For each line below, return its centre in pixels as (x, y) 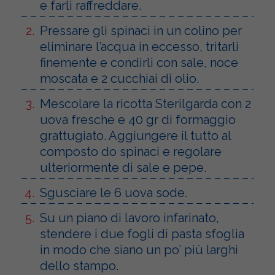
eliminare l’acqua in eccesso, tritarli (139, 46)
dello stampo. (79, 265)
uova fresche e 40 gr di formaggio (138, 119)
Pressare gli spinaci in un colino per (141, 30)
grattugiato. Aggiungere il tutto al (136, 135)
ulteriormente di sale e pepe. (123, 167)
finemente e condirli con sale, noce (139, 62)
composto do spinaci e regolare (131, 151)
